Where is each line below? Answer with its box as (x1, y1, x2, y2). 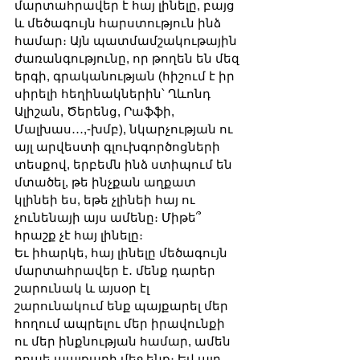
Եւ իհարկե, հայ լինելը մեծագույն (14, 245, 231, 260)
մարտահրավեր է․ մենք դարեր (14, 263, 219, 277)
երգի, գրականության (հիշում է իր (14, 68, 238, 83)
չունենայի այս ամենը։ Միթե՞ (14, 210, 204, 224)
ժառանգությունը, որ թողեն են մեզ (14, 51, 243, 65)
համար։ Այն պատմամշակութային (14, 33, 240, 47)
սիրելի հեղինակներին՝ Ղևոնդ (14, 86, 214, 100)
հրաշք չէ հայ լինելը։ (14, 227, 146, 242)
